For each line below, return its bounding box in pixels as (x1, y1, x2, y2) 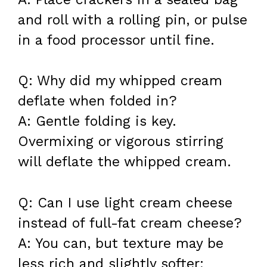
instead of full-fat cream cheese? (18, 215, 242, 231)
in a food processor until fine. (18, 32, 215, 48)
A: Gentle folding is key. (18, 113, 176, 130)
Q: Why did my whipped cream (18, 73, 222, 89)
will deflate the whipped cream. (18, 154, 231, 170)
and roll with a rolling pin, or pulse (18, 11, 247, 28)
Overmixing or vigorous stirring (18, 133, 223, 150)
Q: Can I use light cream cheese (18, 194, 232, 211)
